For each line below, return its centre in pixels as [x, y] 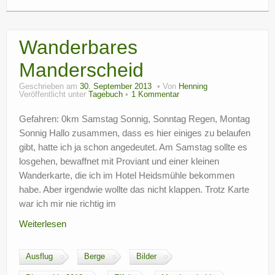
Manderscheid [81, 70]
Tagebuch [106, 95]
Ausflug [39, 257]
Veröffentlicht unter [54, 95]
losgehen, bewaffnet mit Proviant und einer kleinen [119, 161]
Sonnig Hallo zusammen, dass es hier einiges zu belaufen [135, 133]
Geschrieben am [49, 87]
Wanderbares [78, 47]
